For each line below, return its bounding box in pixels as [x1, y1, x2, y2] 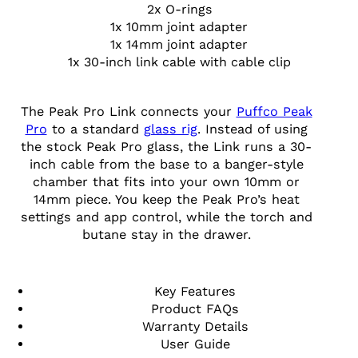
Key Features [154, 283, 236, 299]
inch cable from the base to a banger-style [29, 157, 304, 173]
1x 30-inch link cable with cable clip [67, 54, 291, 70]
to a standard [46, 121, 144, 137]
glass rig [143, 121, 197, 137]
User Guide [160, 336, 230, 352]
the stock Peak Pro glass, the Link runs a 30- [21, 139, 312, 155]
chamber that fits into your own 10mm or [33, 174, 300, 190]
